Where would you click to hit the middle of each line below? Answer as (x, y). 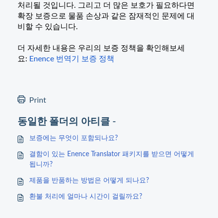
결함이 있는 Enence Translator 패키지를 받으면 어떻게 (112, 154)
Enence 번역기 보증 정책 (72, 59)
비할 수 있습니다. (48, 27)
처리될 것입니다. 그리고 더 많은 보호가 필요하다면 (106, 5)
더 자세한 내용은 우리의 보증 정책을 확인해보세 (101, 48)
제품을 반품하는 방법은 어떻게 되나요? (89, 181)
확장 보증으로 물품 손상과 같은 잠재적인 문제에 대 (106, 16)
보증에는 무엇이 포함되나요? (73, 138)
